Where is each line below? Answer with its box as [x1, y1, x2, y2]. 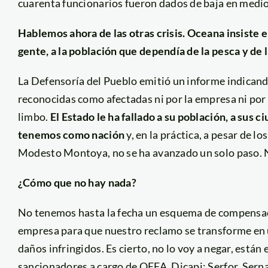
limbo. [17, 109, 50, 123]
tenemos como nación [17, 127, 125, 141]
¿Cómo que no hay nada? [17, 175, 136, 189]
